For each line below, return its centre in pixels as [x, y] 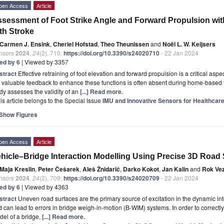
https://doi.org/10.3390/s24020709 [111, 178]
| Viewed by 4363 [44, 186]
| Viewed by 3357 [44, 61]
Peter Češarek [59, 169]
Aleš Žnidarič [101, 169]
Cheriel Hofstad [75, 44]
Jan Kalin [175, 169]
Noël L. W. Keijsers [189, 44]
